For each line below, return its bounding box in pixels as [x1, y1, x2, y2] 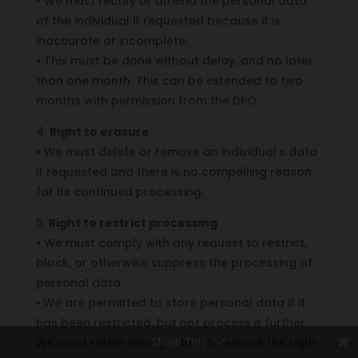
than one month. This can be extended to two [35, 72, 303, 89]
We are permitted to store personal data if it [42, 294, 305, 311]
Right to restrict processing [48, 214, 217, 231]
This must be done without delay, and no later [40, 52, 313, 69]
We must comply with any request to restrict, [40, 234, 307, 251]
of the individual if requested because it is [35, 12, 280, 29]
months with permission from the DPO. [35, 92, 259, 109]
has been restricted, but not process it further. [35, 314, 308, 331]
